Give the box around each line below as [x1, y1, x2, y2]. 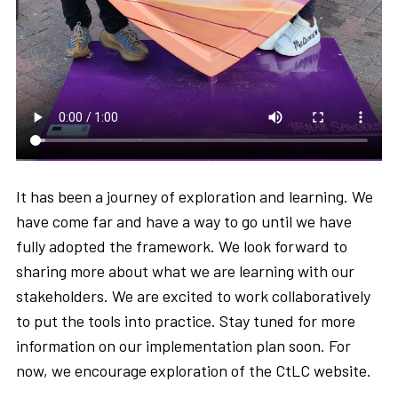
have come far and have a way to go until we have [16, 211, 352, 232]
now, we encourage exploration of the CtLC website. [16, 361, 371, 381]
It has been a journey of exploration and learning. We [16, 187, 373, 207]
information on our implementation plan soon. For [16, 336, 351, 356]
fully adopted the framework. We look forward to [16, 236, 347, 257]
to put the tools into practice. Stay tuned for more [16, 311, 355, 331]
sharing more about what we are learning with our [16, 261, 354, 282]
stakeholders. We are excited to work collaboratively [16, 286, 370, 306]
